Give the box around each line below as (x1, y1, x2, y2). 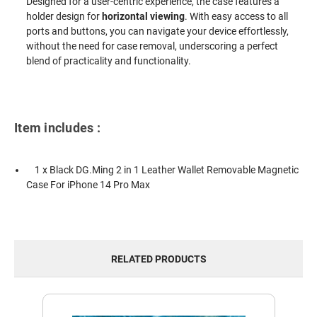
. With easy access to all (185, 11, 289, 23)
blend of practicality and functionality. (26, 55, 192, 67)
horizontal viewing (102, 11, 185, 23)
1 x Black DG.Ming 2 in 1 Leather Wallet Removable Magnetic (26, 163, 299, 175)
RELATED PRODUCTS (110, 253, 207, 265)
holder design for (26, 11, 103, 23)
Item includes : (14, 120, 100, 135)
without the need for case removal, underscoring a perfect (26, 40, 279, 52)
